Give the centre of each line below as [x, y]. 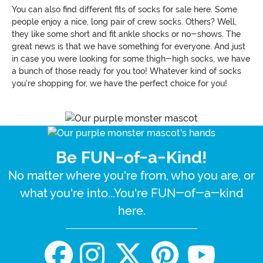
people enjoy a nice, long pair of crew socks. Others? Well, [124, 21]
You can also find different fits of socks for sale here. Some [124, 9]
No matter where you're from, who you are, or [131, 175]
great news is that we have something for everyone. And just [129, 46]
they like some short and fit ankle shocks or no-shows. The [126, 34]
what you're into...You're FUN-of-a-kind [131, 193]
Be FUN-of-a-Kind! [131, 157]
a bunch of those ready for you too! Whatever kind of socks [127, 71]
